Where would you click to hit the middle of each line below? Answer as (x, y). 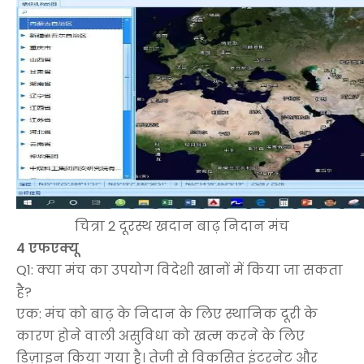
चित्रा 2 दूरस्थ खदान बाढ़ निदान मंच (182, 226)
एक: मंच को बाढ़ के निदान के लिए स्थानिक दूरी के (167, 314)
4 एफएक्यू (48, 248)
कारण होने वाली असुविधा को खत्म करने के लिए (160, 336)
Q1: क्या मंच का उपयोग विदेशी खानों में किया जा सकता (180, 270)
